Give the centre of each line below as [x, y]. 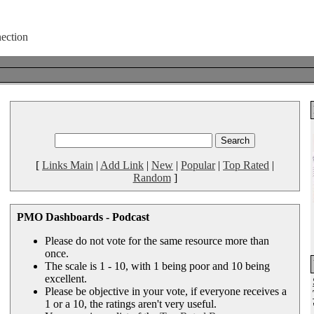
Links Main [68, 165]
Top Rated [246, 165]
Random [152, 178]
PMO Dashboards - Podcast [83, 217]
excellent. [66, 279]
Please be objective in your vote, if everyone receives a [166, 291]
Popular [198, 165]
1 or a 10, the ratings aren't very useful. [131, 304]
